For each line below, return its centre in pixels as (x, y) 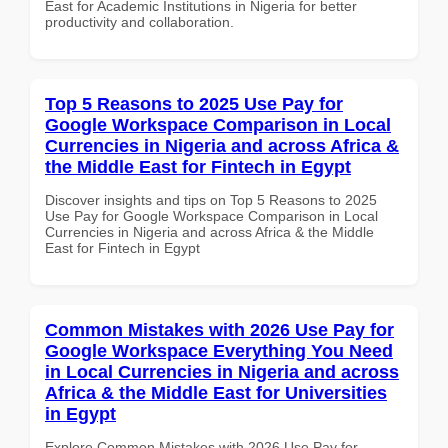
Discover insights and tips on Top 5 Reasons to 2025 (211, 199)
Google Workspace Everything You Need (219, 350)
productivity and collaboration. (139, 21)
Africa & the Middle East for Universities (216, 392)
